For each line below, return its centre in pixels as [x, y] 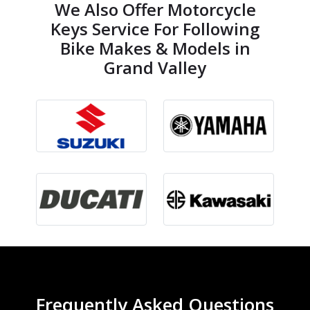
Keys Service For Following [155, 29]
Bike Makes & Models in [155, 48]
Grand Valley [155, 68]
